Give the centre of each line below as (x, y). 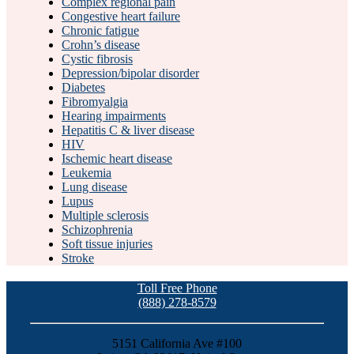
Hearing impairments (113, 115)
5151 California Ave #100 (177, 343)
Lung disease (94, 186)
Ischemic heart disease (117, 158)
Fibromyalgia (94, 101)
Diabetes (83, 87)
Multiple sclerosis (105, 215)
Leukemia (86, 172)
